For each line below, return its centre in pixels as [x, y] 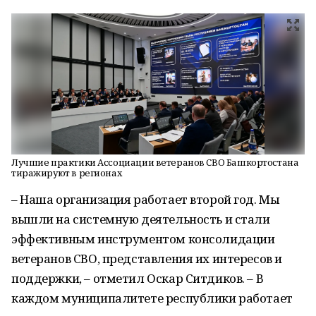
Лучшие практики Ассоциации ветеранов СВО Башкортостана [155, 162]
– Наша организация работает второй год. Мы [146, 199]
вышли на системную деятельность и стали [141, 219]
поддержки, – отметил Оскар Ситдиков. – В [138, 278]
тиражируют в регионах [67, 173]
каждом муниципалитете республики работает [152, 298]
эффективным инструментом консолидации [143, 239]
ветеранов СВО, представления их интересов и [147, 259]
